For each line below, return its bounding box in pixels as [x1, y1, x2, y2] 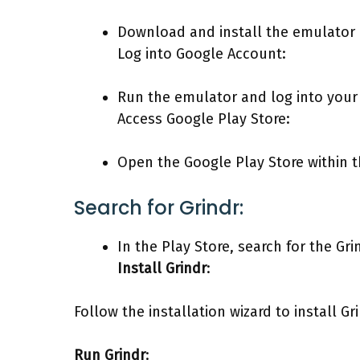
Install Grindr [117, 259, 207, 277]
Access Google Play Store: [117, 109, 290, 128]
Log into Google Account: [117, 44, 286, 63]
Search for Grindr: [74, 194, 243, 221]
